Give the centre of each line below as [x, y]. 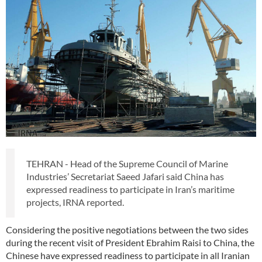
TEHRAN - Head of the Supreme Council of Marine [127, 164]
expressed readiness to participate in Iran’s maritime [130, 189]
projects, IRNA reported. [75, 202]
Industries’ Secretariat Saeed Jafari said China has [125, 177]
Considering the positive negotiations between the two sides [127, 230]
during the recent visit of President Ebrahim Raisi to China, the [130, 243]
